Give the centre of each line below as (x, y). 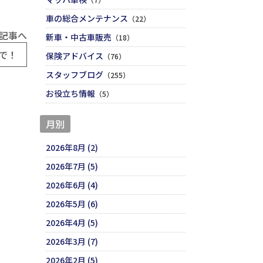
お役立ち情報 (70, 94)
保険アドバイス (74, 56)
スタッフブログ (74, 75)
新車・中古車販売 (78, 37)
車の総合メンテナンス (87, 18)
